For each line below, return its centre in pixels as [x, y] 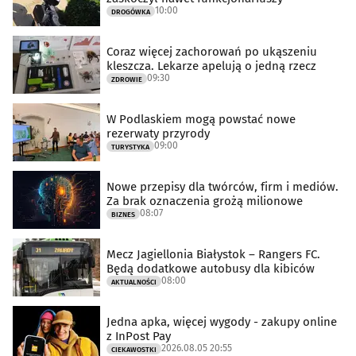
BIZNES [123, 215]
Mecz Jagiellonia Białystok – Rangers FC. [213, 255]
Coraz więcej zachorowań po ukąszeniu [212, 52]
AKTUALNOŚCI [134, 282]
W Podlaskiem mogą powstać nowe [201, 120]
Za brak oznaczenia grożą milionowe [205, 201]
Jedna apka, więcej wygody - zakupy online [222, 322]
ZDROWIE [127, 80]
